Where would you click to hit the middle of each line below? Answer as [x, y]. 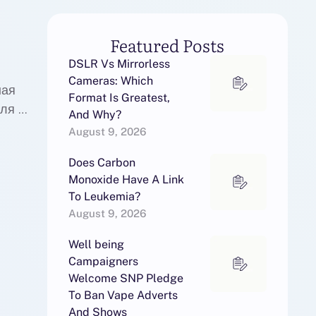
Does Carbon [102, 163]
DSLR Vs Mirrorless [119, 64]
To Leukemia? [104, 196]
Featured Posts [168, 45]
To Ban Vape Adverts [123, 295]
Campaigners [103, 261]
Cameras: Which [110, 81]
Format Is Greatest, [119, 98]
